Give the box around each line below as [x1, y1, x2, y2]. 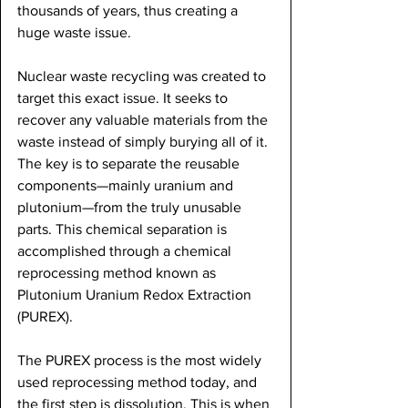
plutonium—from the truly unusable [17, 199, 245, 215]
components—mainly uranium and [17, 177, 237, 193]
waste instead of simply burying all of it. [17, 133, 271, 149]
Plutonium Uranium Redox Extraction [17, 286, 255, 302]
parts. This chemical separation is [17, 220, 230, 237]
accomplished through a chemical [17, 242, 235, 259]
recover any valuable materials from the [17, 111, 271, 127]
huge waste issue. [17, 24, 135, 40]
